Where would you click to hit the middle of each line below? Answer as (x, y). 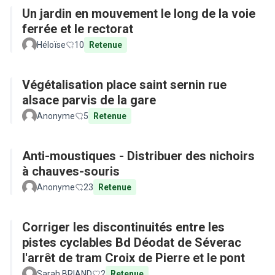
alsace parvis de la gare (89, 100)
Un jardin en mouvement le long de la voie (139, 14)
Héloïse (51, 45)
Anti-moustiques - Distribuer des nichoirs (138, 156)
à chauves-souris (71, 171)
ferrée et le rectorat (78, 29)
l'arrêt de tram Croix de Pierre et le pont (134, 258)
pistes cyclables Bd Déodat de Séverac (132, 242)
